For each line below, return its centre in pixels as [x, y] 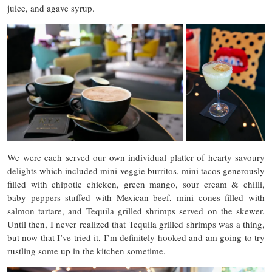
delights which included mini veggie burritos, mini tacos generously [136, 170]
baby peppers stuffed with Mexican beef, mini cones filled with [136, 197]
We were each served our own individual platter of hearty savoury [136, 157]
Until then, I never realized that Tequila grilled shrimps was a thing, [136, 224]
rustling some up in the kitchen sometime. [87, 250]
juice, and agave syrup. [51, 8]
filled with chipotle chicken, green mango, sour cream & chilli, [136, 184]
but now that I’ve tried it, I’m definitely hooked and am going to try [136, 237]
